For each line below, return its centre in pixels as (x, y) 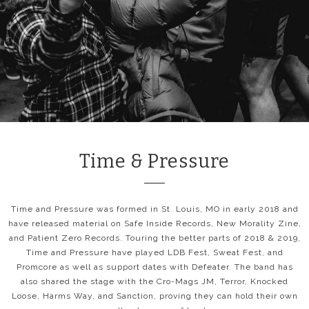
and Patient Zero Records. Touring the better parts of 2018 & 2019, (154, 238)
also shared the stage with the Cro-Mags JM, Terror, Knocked (154, 281)
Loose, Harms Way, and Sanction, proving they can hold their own (154, 296)
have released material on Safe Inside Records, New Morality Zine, (154, 223)
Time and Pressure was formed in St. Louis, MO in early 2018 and (154, 209)
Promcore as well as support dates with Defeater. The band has (154, 267)
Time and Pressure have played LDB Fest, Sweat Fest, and (154, 252)
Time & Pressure (154, 161)
